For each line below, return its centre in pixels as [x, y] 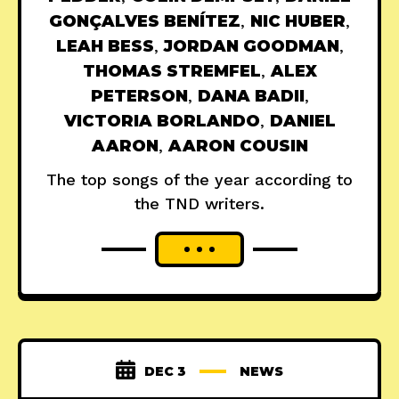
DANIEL [302, 122]
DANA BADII [251, 97]
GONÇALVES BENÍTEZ [145, 22]
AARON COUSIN [238, 147]
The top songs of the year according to [199, 180]
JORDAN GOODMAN [251, 47]
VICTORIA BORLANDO [162, 122]
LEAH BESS [105, 47]
